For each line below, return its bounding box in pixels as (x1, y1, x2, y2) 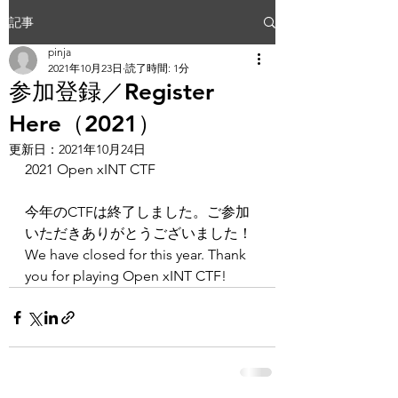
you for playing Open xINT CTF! (25, 267, 227, 284)
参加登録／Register (9, 78, 214, 106)
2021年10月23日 (48, 61, 123, 75)
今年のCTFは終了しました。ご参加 (25, 203, 250, 220)
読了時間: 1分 (125, 61, 189, 75)
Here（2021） (9, 110, 161, 138)
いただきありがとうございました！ (25, 225, 252, 242)
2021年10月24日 (59, 141, 146, 157)
